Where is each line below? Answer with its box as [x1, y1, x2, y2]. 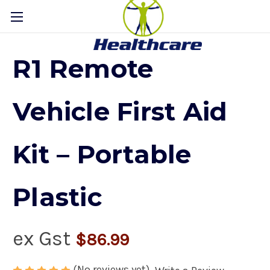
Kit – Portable [13, 139, 192, 171]
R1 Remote [13, 53, 154, 85]
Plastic [13, 181, 102, 213]
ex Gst [13, 227, 75, 251]
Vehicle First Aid [13, 96, 228, 128]
